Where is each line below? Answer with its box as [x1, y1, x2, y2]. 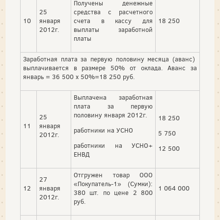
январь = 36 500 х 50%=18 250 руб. [23, 73, 135, 82]
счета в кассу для [74, 17, 153, 26]
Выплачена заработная [74, 93, 153, 102]
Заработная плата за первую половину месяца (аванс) [23, 55, 197, 64]
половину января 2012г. [74, 111, 147, 120]
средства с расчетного [74, 8, 153, 17]
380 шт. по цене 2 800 [74, 189, 153, 197]
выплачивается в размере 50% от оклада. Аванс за [23, 64, 197, 73]
